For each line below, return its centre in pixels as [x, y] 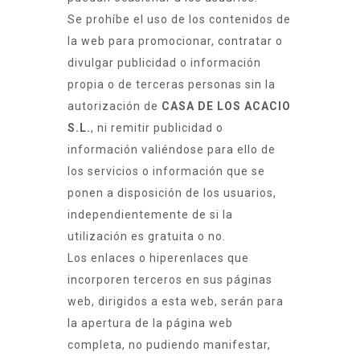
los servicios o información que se [166, 172]
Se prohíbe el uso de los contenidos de [179, 20]
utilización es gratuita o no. [147, 237]
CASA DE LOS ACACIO [226, 106]
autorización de [115, 106]
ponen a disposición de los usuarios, [172, 193]
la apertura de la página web [150, 323]
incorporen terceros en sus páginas [170, 280]
